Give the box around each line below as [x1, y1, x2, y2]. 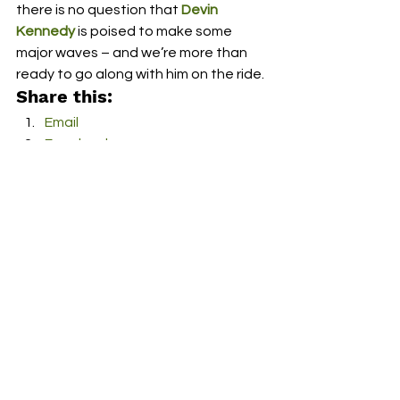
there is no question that [16, 3, 181, 17]
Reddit [45, 351, 89, 365]
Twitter [45, 158, 92, 172]
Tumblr [45, 244, 88, 258]
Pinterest [45, 287, 106, 301]
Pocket [45, 372, 93, 387]
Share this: [16, 86, 112, 107]
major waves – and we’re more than [16, 46, 250, 60]
